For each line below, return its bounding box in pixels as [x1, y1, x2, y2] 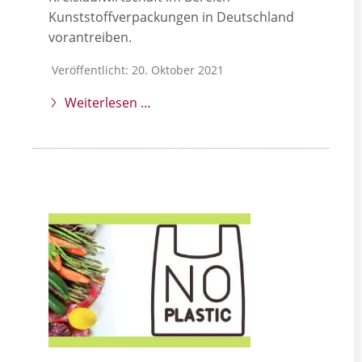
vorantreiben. [48, 28, 132, 46]
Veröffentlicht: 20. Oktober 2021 [52, 62, 224, 78]
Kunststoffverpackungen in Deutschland [48, 8, 294, 26]
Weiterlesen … [65, 94, 151, 112]
